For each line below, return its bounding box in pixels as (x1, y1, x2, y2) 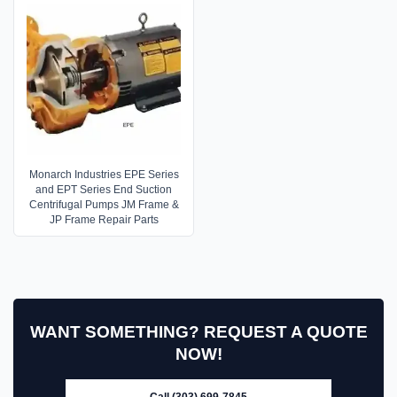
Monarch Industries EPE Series (28, 167, 179, 181)
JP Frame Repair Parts (49, 213, 159, 226)
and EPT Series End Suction (35, 183, 172, 196)
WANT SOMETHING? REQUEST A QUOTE (29, 322, 368, 341)
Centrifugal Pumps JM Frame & (28, 198, 179, 211)
